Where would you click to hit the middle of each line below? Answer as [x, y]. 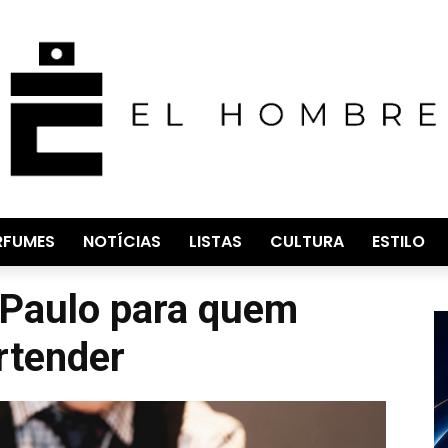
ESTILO [398, 241]
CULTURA [307, 241]
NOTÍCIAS [122, 241]
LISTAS [215, 241]
